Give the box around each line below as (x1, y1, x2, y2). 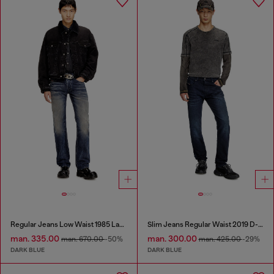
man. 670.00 (61, 235, 105, 244)
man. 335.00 (10, 234, 61, 244)
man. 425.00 (198, 235, 242, 244)
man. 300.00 (147, 234, 199, 244)
